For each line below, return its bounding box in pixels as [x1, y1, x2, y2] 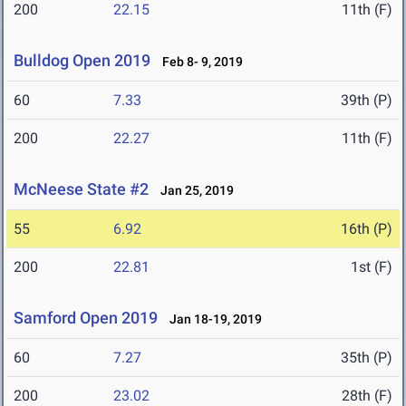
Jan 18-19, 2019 [161, 312, 262, 327]
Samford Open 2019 [14, 308, 158, 328]
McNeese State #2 [14, 179, 149, 199]
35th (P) [341, 349, 392, 367]
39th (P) [341, 92, 392, 110]
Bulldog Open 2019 [14, 51, 150, 71]
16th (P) [341, 220, 392, 238]
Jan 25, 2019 [152, 183, 234, 198]
